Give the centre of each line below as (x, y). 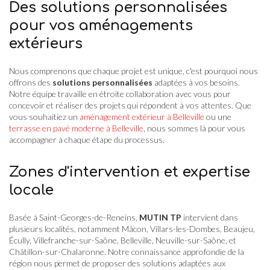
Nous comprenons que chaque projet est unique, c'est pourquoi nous (133, 71)
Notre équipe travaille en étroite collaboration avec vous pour (120, 93)
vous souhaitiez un (44, 116)
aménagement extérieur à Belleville (142, 116)
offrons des (31, 82)
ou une (218, 116)
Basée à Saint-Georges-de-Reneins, (74, 217)
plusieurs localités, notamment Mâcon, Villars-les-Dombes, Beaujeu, (132, 228)
